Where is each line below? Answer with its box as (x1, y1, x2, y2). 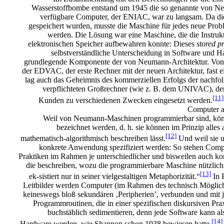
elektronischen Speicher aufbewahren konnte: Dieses (28, 39, 196, 48)
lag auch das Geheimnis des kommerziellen (25, 75, 161, 84)
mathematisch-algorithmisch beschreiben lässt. (20, 134, 165, 143)
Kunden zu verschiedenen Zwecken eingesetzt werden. (38, 95, 212, 104)
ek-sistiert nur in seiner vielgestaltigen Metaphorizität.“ (29, 172, 200, 181)
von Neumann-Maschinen (59, 113, 141, 122)
